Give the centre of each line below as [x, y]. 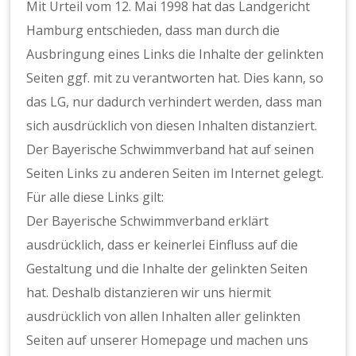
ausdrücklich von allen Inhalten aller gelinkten [164, 317]
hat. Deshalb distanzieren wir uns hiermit [149, 293]
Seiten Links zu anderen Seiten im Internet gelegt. [175, 174]
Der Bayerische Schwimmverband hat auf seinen [170, 150]
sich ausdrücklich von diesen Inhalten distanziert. [172, 126]
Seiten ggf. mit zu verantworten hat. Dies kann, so [175, 78]
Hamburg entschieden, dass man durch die [153, 31]
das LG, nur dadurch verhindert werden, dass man [174, 102]
